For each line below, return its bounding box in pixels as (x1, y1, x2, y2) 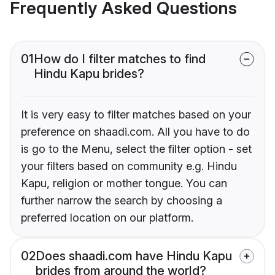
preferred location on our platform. (21, 211, 193, 225)
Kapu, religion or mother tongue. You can (21, 177, 227, 190)
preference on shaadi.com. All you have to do (21, 125, 250, 139)
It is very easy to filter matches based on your (21, 108, 251, 122)
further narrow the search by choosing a (21, 194, 222, 207)
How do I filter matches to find (34, 52, 206, 67)
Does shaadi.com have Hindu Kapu (36, 249, 232, 264)
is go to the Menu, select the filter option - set (21, 142, 252, 156)
